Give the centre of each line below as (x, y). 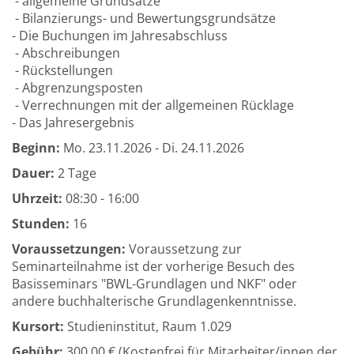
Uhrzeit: (37, 198)
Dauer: (33, 173)
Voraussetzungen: (69, 249)
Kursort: (38, 326)
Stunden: (41, 224)
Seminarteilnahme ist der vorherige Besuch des (153, 266)
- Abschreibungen (66, 53)
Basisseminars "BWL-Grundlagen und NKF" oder (154, 284)
